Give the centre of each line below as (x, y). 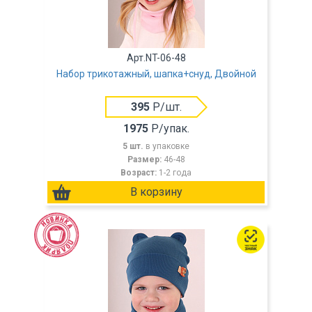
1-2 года (175, 173)
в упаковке (167, 146)
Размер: (145, 159)
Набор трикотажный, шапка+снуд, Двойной (156, 74)
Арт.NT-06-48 (156, 58)
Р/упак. (169, 128)
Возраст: (140, 173)
